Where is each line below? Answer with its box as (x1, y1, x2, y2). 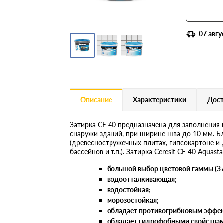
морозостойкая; (107, 195, 159, 204)
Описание (80, 95, 112, 104)
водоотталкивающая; (107, 174, 177, 183)
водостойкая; (107, 185, 151, 194)
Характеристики (133, 95, 186, 104)
